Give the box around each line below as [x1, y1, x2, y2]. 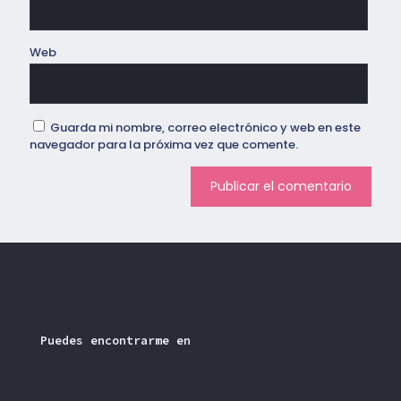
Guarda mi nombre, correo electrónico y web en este [50, 119, 361, 137]
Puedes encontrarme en [40, 333, 191, 349]
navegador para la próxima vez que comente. [30, 136, 298, 154]
